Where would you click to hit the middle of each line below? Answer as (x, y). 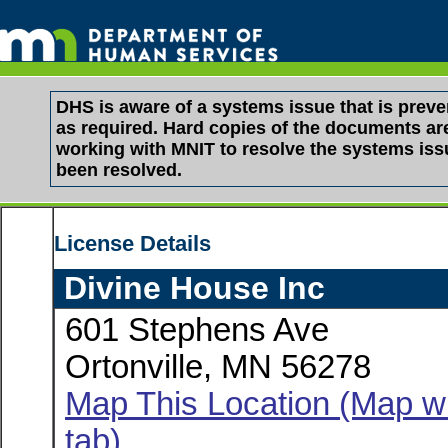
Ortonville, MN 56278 (218, 367)
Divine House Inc (194, 288)
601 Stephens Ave (197, 330)
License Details (132, 243)
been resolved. (119, 170)
